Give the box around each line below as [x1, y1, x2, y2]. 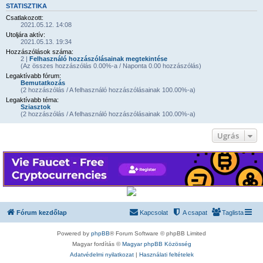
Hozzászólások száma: [6, 48, 73, 55]
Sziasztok [21, 103, 50, 110]
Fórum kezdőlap [16, 209, 67, 216]
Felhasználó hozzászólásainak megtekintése [29, 55, 167, 62]
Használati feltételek [139, 251, 194, 258]
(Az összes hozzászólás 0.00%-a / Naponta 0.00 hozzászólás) [21, 62, 201, 69]
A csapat [183, 209, 207, 216]
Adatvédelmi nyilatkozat [69, 251, 134, 258]
